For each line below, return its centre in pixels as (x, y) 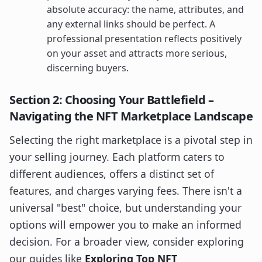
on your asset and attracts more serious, (137, 53)
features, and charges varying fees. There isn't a (126, 190)
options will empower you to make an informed (125, 224)
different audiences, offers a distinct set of (112, 173)
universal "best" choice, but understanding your (125, 207)
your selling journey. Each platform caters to (117, 156)
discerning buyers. (88, 68)
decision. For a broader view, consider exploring (127, 241)
